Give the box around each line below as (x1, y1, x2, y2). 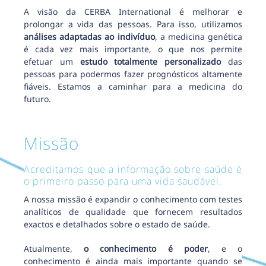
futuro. (24, 93, 51, 104)
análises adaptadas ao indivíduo (24, 30, 155, 42)
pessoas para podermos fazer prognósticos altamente (24, 68, 242, 80)
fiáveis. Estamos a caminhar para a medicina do (24, 80, 242, 92)
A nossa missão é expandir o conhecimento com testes (24, 193, 242, 205)
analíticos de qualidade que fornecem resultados (24, 205, 242, 217)
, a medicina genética (154, 30, 242, 42)
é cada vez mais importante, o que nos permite (24, 43, 242, 55)
